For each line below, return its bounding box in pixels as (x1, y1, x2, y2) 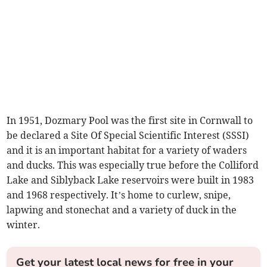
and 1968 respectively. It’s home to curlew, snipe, (7, 189, 231, 201)
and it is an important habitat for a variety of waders (7, 144, 247, 157)
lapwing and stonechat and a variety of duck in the (7, 204, 237, 216)
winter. (7, 219, 41, 231)
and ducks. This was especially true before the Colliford (7, 159, 259, 172)
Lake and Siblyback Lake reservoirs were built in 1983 (7, 174, 254, 187)
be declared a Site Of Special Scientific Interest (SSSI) (7, 129, 250, 142)
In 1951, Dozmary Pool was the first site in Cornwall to (7, 114, 253, 127)
